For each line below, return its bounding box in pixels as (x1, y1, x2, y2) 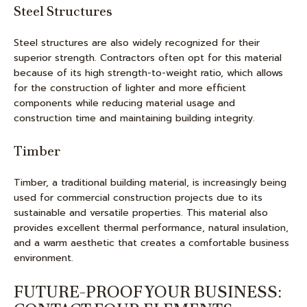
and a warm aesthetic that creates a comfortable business (14, 236, 289, 250)
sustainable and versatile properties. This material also (14, 206, 268, 220)
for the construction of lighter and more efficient (14, 81, 246, 95)
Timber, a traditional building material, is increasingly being (14, 175, 286, 190)
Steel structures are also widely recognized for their (14, 36, 260, 50)
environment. (14, 251, 73, 265)
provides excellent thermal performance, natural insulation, (14, 221, 288, 235)
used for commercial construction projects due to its (14, 191, 262, 205)
